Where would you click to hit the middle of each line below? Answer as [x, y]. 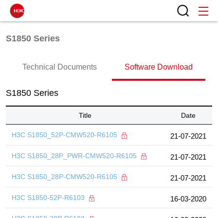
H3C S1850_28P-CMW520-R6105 [65, 177]
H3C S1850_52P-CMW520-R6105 [65, 135]
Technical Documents [59, 67]
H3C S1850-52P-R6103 [49, 198]
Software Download [159, 67]
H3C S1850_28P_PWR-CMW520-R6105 [75, 156]
